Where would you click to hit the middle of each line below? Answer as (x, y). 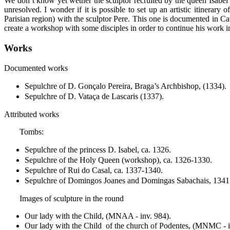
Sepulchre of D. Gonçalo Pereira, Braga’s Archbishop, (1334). (126, 86)
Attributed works (32, 114)
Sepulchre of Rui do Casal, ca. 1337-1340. (94, 170)
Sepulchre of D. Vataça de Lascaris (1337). (94, 96)
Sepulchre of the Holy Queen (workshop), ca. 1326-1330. (118, 160)
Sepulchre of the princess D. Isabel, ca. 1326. (98, 149)
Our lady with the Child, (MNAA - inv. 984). (98, 216)
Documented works (36, 68)
